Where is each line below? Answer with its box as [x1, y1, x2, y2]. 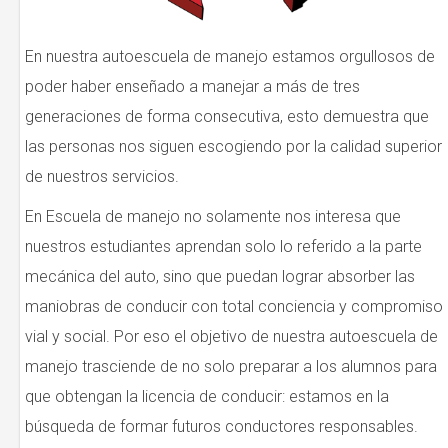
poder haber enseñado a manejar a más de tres [25, 77, 360, 97]
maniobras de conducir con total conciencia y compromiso [25, 297, 443, 317]
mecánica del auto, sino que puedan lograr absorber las [25, 267, 415, 287]
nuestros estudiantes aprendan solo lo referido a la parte [25, 237, 422, 257]
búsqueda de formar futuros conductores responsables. [25, 417, 418, 437]
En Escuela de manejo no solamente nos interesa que [25, 207, 401, 227]
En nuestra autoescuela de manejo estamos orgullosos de [25, 47, 435, 67]
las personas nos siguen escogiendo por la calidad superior [25, 137, 442, 157]
